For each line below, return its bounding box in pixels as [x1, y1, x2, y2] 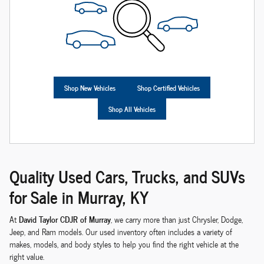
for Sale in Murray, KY [9, 183, 148, 210]
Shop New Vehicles [64, 82, 116, 94]
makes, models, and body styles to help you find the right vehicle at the [9, 237, 239, 252]
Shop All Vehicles [108, 103, 156, 115]
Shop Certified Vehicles [137, 82, 200, 94]
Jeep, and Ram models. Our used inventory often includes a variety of [9, 225, 232, 239]
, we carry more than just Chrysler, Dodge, [111, 213, 243, 227]
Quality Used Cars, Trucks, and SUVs [9, 162, 245, 189]
